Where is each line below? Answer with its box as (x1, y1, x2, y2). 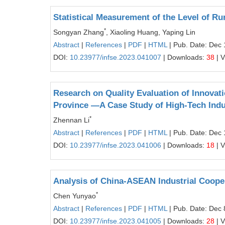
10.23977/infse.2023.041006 (70, 141, 161, 149)
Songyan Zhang (53, 28, 104, 36)
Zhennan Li (53, 116, 89, 124)
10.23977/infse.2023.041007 (70, 53, 161, 61)
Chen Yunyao (53, 192, 96, 200)
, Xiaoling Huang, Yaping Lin (106, 28, 195, 36)
